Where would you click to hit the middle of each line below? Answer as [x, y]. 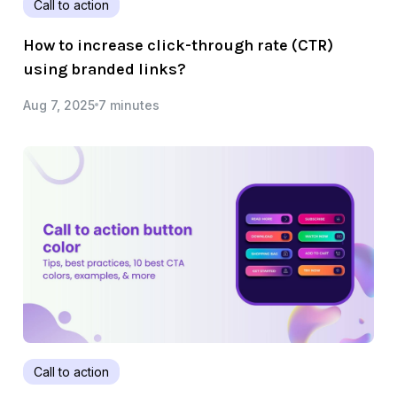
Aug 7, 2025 [59, 105]
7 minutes [129, 105]
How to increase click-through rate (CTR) [178, 45]
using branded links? [105, 69]
